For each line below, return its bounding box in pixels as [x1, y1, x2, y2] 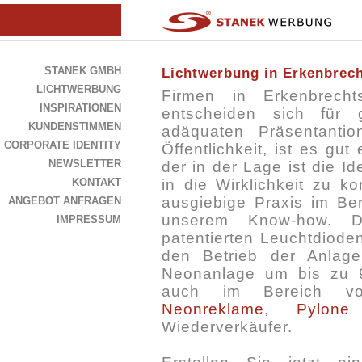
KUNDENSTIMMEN [28, 120, 121, 133]
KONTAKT [72, 176, 121, 188]
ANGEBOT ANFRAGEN [8, 195, 121, 207]
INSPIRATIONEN [40, 102, 121, 114]
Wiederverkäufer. [162, 318, 293, 336]
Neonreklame [162, 301, 264, 318]
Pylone [296, 301, 350, 318]
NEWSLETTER [48, 158, 121, 170]
